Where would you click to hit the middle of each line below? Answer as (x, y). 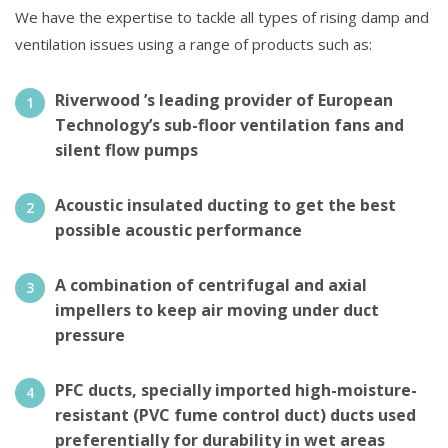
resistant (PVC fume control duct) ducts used (235, 415)
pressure (90, 335)
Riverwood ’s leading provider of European (224, 100)
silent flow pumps (126, 150)
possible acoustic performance (178, 230)
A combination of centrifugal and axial (211, 285)
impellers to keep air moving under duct (217, 310)
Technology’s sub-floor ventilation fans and (229, 125)
